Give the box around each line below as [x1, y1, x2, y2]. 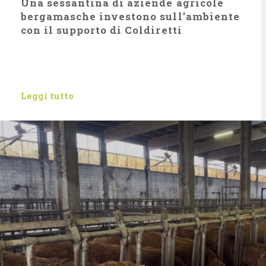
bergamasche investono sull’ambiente [21, 9, 240, 23]
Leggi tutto [21, 90, 74, 102]
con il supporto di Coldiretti [21, 23, 182, 37]
